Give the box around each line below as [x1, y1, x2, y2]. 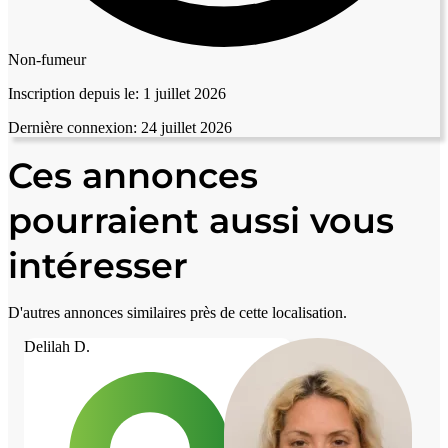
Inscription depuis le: [8, 84, 139, 102]
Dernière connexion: [8, 118, 137, 136]
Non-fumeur [8, 50, 86, 68]
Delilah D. [24, 337, 90, 355]
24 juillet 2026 [137, 118, 232, 136]
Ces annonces [8, 153, 258, 197]
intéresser [8, 243, 188, 287]
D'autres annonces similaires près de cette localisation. [8, 303, 347, 321]
